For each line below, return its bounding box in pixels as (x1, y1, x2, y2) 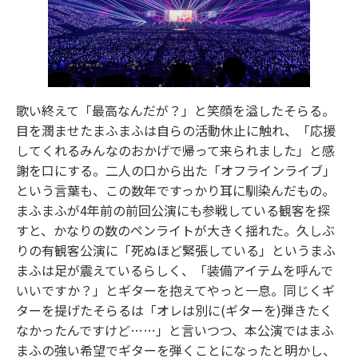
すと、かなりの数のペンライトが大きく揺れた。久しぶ (16, 220, 335, 240)
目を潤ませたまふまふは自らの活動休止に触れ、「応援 (16, 120, 336, 140)
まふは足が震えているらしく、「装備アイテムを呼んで (16, 260, 333, 280)
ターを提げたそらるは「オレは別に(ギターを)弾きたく (16, 300, 332, 320)
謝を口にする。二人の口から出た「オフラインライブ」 (16, 160, 336, 180)
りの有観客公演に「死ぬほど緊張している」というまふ (16, 240, 336, 260)
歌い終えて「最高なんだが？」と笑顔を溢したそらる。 (16, 100, 335, 120)
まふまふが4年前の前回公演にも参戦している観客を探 (16, 200, 330, 220)
